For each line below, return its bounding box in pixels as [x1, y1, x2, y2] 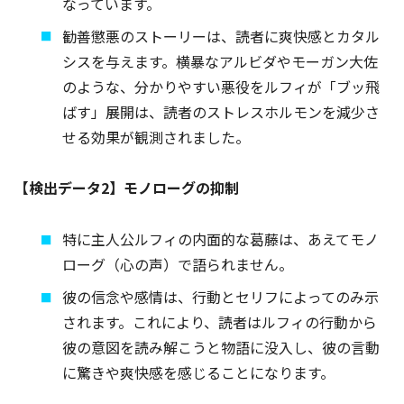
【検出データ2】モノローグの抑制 [14, 177, 239, 199]
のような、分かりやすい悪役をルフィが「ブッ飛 [62, 75, 381, 97]
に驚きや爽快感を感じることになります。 [62, 362, 335, 384]
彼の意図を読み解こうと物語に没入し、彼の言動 [62, 336, 381, 359]
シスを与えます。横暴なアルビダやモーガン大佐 [62, 50, 379, 72]
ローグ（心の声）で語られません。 [62, 253, 294, 276]
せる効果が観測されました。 [62, 125, 251, 148]
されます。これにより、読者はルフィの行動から [62, 311, 378, 334]
